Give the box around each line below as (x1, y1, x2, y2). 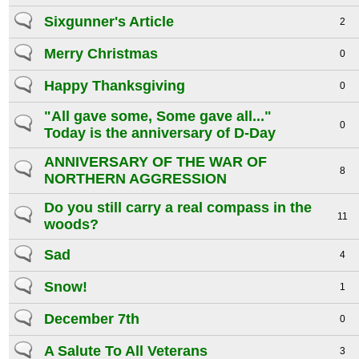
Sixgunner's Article (44, 14, 175, 30)
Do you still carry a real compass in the (44, 200, 313, 216)
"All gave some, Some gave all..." (44, 108, 272, 125)
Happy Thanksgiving (44, 78, 186, 95)
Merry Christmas (44, 46, 159, 63)
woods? (44, 216, 99, 233)
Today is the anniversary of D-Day (44, 125, 276, 142)
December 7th (44, 311, 140, 328)
